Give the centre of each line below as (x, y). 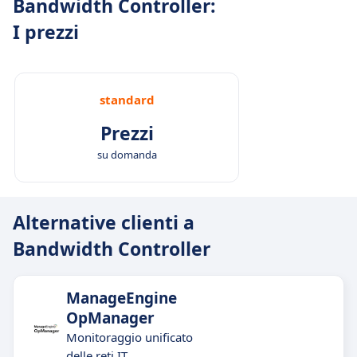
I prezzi (46, 32)
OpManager (110, 318)
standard (127, 100)
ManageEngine (122, 298)
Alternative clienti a (104, 222)
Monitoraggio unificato (129, 337)
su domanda (127, 155)
